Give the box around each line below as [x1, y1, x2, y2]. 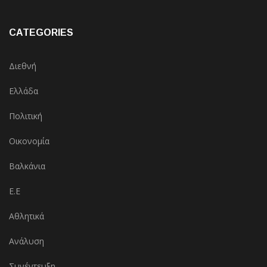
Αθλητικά [9, 210, 44, 222]
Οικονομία [9, 135, 49, 147]
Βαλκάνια [9, 160, 45, 172]
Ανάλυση [9, 235, 44, 247]
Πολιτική [9, 110, 42, 122]
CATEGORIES [9, 27, 73, 38]
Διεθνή [9, 60, 36, 72]
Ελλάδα [9, 85, 38, 97]
